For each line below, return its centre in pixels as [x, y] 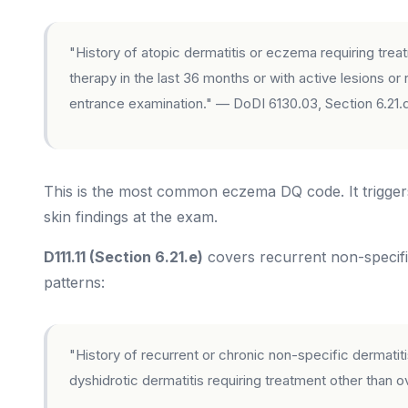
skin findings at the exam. [131, 217]
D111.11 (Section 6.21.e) [123, 257]
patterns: [74, 282]
